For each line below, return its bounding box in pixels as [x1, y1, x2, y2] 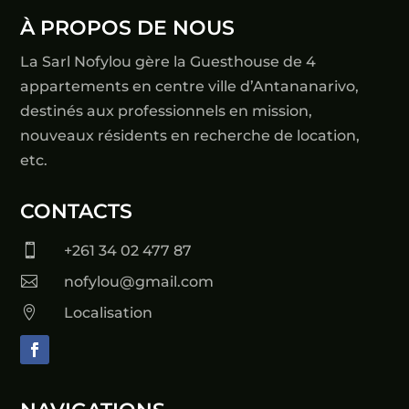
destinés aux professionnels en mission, [20, 101, 313, 120]
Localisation [63, 303, 152, 321]
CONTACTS [20, 198, 133, 224]
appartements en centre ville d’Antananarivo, [20, 77, 360, 95]
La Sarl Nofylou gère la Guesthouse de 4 [20, 52, 317, 70]
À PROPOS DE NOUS [20, 15, 236, 40]
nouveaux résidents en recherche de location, [20, 126, 361, 144]
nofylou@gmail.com [63, 272, 214, 290]
